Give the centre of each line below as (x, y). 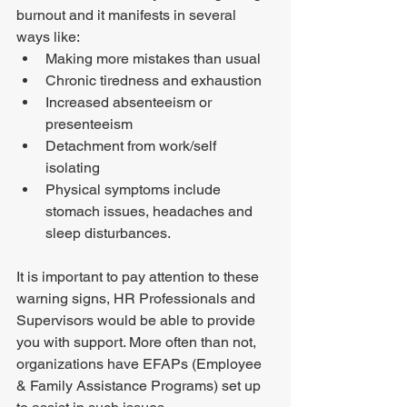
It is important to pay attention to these (139, 277)
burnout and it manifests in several (128, 15)
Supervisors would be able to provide (138, 320)
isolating (74, 168)
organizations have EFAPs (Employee (141, 364)
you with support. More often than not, (138, 342)
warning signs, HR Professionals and (138, 298)
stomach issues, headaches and (151, 211)
